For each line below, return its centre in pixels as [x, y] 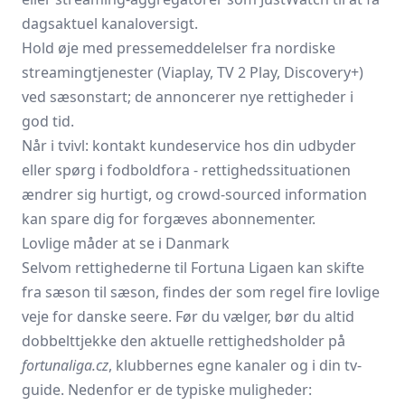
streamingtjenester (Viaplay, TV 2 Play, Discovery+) [193, 72]
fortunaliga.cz [65, 365]
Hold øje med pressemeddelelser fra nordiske [179, 48]
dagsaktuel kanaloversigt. [110, 24]
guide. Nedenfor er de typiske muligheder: [167, 390]
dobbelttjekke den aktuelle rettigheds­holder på [184, 341]
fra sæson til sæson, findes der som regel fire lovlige [201, 292]
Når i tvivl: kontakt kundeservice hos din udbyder [189, 146]
